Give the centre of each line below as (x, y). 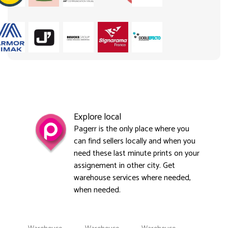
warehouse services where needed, (132, 178)
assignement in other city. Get (124, 165)
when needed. (97, 190)
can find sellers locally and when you (135, 141)
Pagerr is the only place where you (132, 129)
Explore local (97, 117)
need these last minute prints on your (137, 153)
